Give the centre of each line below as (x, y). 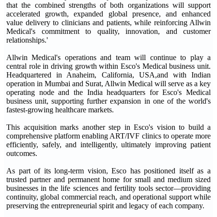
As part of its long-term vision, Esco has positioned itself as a (108, 171)
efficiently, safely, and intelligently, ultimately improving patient (108, 145)
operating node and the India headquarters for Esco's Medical (108, 92)
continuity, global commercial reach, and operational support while (108, 197)
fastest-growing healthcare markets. (60, 110)
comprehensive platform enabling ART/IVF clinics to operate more (108, 136)
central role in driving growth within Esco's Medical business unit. (108, 66)
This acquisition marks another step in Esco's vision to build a (108, 127)
